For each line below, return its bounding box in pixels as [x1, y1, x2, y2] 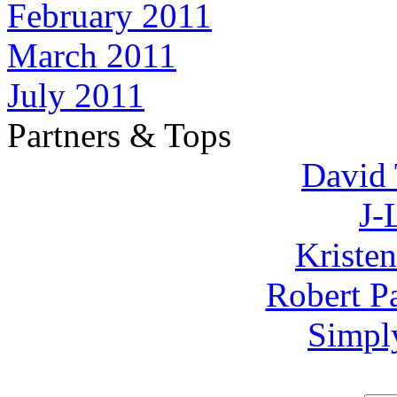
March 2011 [7, 36, 176, 75]
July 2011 [7, 76, 144, 115]
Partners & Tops [7, 116, 231, 155]
